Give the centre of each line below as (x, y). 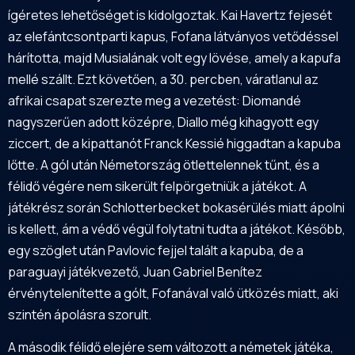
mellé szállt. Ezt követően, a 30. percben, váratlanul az (163, 79)
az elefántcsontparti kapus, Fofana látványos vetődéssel (173, 36)
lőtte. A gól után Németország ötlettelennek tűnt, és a (164, 164)
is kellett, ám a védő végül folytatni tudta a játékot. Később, (177, 229)
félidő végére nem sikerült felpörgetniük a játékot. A (157, 186)
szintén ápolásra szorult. (80, 314)
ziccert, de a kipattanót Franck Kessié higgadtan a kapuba (174, 143)
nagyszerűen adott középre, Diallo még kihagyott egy (163, 122)
